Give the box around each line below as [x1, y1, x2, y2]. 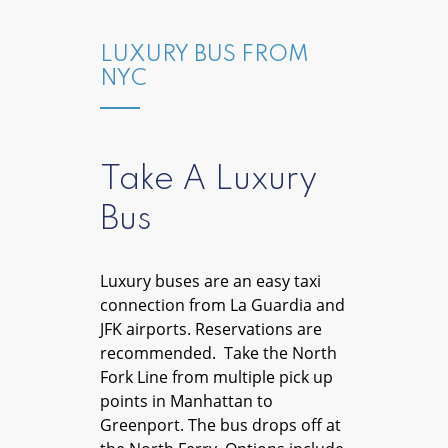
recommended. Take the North [100, 341, 337, 364]
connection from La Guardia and [100, 293, 345, 316]
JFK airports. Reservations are [100, 317, 322, 340]
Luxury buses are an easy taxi [100, 269, 321, 292]
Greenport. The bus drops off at [100, 413, 341, 436]
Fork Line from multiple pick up [100, 365, 333, 388]
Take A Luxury [100, 163, 317, 197]
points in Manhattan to [100, 389, 273, 412]
